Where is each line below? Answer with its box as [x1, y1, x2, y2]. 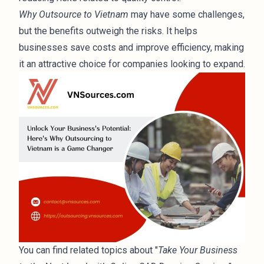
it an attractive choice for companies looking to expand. [19, 58, 245, 70]
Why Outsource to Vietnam [19, 9, 128, 20]
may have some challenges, [128, 9, 245, 20]
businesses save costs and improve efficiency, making [19, 42, 244, 53]
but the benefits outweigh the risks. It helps [19, 25, 197, 37]
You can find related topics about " [19, 245, 158, 256]
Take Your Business [158, 245, 237, 256]
